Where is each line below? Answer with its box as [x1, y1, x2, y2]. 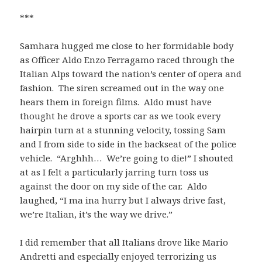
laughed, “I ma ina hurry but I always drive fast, [20, 194, 226, 206]
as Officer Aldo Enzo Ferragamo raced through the [20, 53, 235, 65]
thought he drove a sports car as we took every [20, 109, 221, 122]
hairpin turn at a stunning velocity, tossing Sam [20, 123, 226, 136]
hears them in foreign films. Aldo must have [20, 95, 212, 108]
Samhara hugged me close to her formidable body [20, 39, 234, 51]
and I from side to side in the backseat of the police [20, 137, 237, 150]
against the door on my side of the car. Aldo [20, 180, 208, 192]
